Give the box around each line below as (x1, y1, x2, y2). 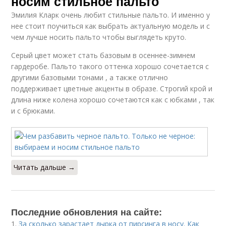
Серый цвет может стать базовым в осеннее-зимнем (11, 50, 196, 60)
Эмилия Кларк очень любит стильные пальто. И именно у (11, 10, 210, 20)
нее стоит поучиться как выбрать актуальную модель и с (11, 21, 210, 31)
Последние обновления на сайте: (11, 205, 162, 218)
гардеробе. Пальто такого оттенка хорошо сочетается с (11, 62, 209, 71)
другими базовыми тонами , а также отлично (11, 73, 168, 82)
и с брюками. (11, 106, 55, 116)
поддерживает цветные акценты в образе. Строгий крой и (11, 84, 213, 93)
